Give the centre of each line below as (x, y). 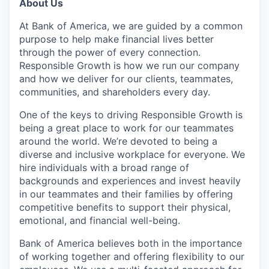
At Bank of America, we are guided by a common (131, 26)
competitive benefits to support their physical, (125, 207)
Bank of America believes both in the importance (131, 243)
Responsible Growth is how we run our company (129, 65)
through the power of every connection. (110, 52)
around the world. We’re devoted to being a (118, 141)
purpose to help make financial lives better (116, 39)
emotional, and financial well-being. (100, 220)
